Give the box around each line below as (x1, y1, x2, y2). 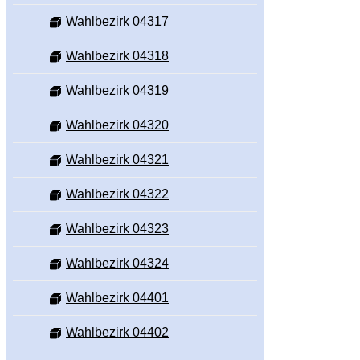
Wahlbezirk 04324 (66, 256, 169, 271)
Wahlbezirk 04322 (66, 187, 169, 202)
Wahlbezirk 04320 (66, 118, 169, 133)
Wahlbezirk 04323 (66, 222, 169, 236)
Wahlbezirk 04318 (66, 49, 169, 63)
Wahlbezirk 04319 (66, 84, 169, 98)
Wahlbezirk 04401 (66, 291, 169, 305)
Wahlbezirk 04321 (66, 153, 169, 167)
